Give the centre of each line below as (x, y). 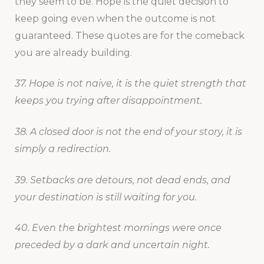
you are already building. (73, 52)
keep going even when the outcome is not (115, 18)
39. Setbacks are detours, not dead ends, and (122, 180)
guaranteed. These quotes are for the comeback (129, 35)
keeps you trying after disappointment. (108, 101)
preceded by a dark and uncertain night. (112, 245)
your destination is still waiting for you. (105, 197)
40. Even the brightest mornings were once (118, 228)
